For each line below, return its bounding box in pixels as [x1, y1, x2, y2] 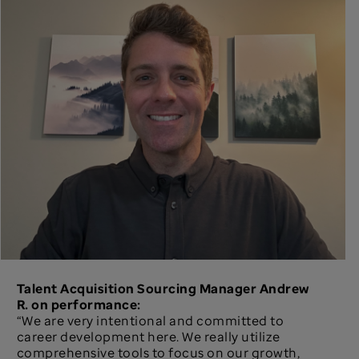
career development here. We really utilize [16, 328, 280, 346]
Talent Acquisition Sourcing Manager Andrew [16, 280, 309, 298]
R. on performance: [16, 296, 141, 314]
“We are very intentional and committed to [16, 312, 284, 330]
